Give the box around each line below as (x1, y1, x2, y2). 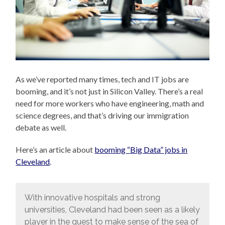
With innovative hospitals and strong (24, 192, 160, 202)
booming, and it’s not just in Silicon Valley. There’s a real (16, 86, 203, 96)
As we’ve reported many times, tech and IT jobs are (16, 74, 189, 84)
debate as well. (16, 123, 67, 133)
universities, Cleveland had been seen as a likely (24, 204, 200, 214)
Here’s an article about (16, 145, 95, 155)
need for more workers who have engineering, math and (16, 98, 204, 108)
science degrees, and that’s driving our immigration (16, 110, 189, 121)
